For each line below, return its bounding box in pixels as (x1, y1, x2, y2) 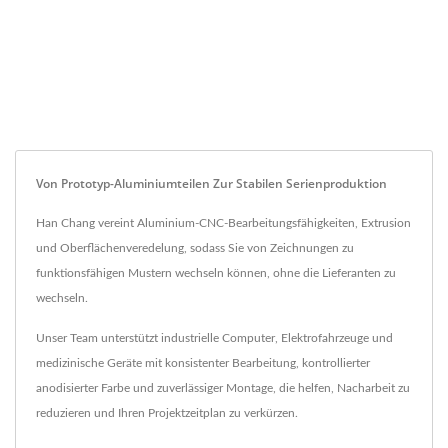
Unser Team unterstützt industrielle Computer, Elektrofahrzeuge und (36, 331, 393, 344)
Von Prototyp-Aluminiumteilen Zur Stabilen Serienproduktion (36, 174, 387, 192)
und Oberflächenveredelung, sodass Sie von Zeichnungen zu (36, 241, 354, 254)
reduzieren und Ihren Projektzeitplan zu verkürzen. (36, 406, 298, 419)
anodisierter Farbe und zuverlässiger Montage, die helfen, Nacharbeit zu (36, 381, 410, 394)
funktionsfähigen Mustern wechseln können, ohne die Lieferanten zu (36, 266, 396, 279)
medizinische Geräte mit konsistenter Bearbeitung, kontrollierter (36, 356, 370, 369)
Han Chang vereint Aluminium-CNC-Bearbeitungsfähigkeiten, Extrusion (36, 216, 411, 229)
